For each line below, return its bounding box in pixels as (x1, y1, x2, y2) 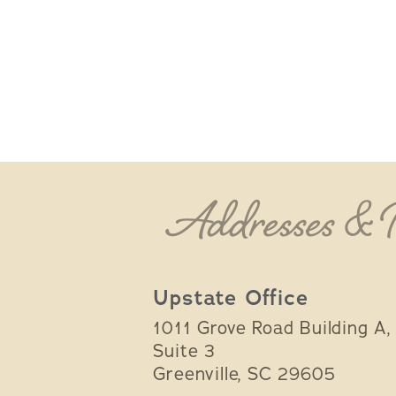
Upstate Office (153, 284, 308, 313)
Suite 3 (153, 339, 217, 364)
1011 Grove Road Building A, (153, 316, 392, 341)
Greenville (153, 362, 239, 387)
